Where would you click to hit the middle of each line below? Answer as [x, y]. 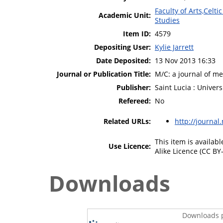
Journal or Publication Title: [104, 74]
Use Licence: [130, 146]
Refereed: [135, 101]
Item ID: [137, 33]
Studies [167, 20]
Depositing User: [122, 47]
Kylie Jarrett [174, 47]
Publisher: [134, 87]
